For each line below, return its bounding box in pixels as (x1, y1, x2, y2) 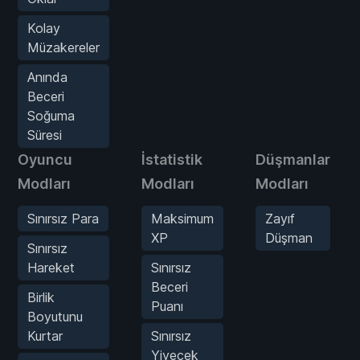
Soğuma (27, 108, 75, 125)
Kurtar (27, 328, 63, 345)
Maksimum (151, 211, 214, 227)
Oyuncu (18, 151, 72, 169)
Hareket (27, 260, 75, 276)
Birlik (27, 289, 55, 306)
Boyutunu (27, 309, 83, 325)
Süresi (27, 127, 62, 144)
